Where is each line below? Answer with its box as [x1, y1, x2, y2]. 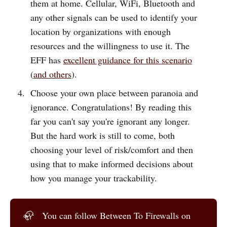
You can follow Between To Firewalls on [42, 209, 191, 221]
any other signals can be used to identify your [30, 11, 197, 23]
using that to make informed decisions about [30, 157, 193, 170]
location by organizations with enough [30, 25, 171, 37]
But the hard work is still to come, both [30, 129, 175, 141]
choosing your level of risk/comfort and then [30, 143, 193, 156]
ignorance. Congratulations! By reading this [30, 100, 192, 113]
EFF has [30, 53, 63, 66]
